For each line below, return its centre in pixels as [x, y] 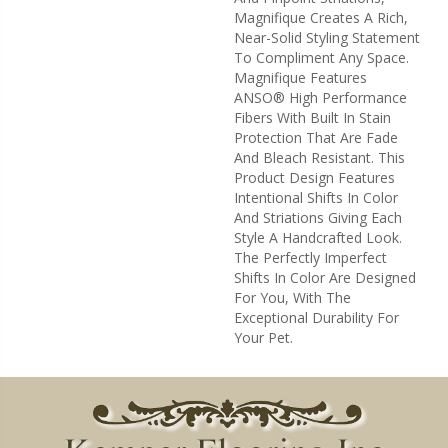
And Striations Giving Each [318, 217]
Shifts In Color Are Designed [325, 277]
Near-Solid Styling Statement [327, 37]
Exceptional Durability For [316, 317]
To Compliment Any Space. [321, 57]
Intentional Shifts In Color [316, 197]
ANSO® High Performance [320, 97]
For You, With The [292, 297]
